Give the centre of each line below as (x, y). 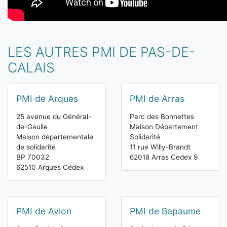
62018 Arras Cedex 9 (164, 157)
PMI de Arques (47, 99)
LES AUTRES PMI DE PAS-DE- (101, 52)
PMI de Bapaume (165, 211)
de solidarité (36, 147)
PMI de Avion (44, 211)
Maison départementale (55, 137)
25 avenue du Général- (54, 117)
